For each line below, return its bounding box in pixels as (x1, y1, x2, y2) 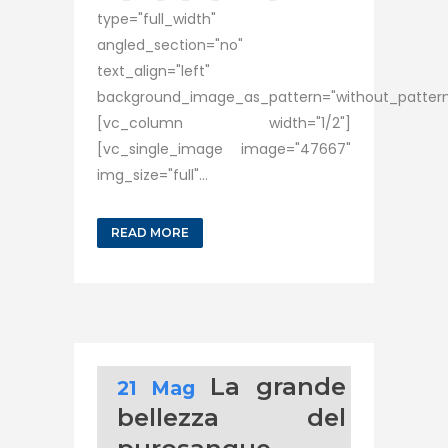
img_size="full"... (97, 165, 208, 185)
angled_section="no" (97, 35, 243, 55)
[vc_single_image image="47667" (97, 139, 351, 159)
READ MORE (111, 225, 189, 240)
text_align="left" (97, 61, 210, 81)
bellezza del (117, 403, 346, 432)
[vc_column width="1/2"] (97, 113, 351, 133)
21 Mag (117, 376, 195, 400)
